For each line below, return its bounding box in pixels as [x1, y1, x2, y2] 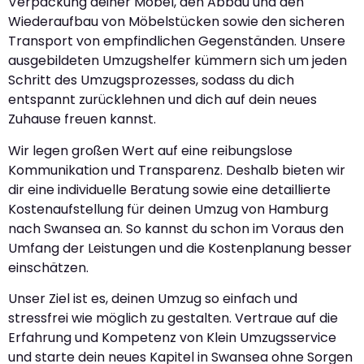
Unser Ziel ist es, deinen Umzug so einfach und [8, 289, 297, 309]
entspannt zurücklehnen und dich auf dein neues [8, 90, 317, 110]
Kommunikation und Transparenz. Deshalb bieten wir [8, 160, 345, 180]
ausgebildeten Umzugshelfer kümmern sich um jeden [8, 51, 347, 71]
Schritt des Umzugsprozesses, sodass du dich [8, 71, 294, 90]
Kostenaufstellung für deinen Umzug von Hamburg [8, 199, 328, 219]
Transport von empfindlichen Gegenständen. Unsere [8, 32, 345, 51]
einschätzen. [8, 258, 89, 277]
